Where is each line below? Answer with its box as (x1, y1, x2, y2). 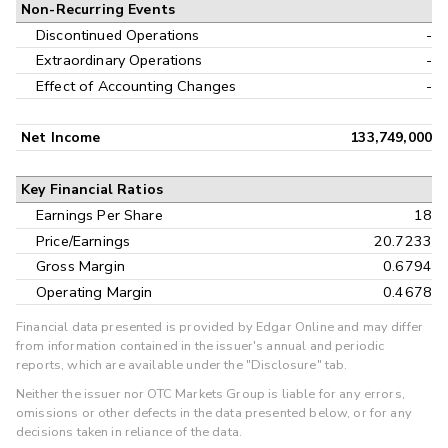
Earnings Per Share (36, 205, 163, 226)
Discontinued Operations (36, 24, 200, 45)
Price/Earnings (36, 230, 131, 251)
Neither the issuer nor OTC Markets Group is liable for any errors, (16, 385, 405, 404)
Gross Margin (36, 256, 125, 277)
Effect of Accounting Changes (36, 75, 237, 96)
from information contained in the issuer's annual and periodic (16, 337, 385, 356)
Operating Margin (36, 282, 153, 303)
